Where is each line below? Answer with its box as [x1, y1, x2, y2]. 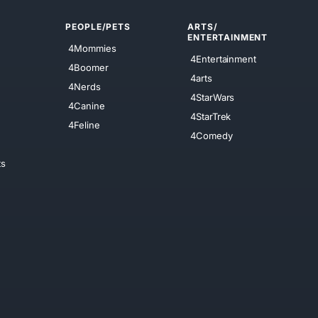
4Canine [68, 99, 105, 111]
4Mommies [68, 42, 116, 54]
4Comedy [190, 129, 233, 141]
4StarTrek [190, 110, 231, 122]
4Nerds [68, 80, 101, 92]
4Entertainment [190, 53, 256, 65]
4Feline [68, 119, 100, 131]
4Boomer [68, 61, 109, 73]
